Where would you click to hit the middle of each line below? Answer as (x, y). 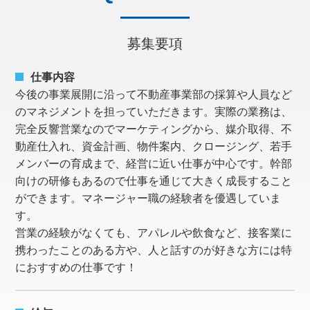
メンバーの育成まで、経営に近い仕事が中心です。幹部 (154, 164)
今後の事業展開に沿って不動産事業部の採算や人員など (154, 95)
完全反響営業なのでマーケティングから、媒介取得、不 (154, 129)
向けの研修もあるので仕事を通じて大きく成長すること (154, 181)
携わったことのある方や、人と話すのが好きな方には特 (154, 250)
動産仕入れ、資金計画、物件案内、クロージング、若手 (154, 147)
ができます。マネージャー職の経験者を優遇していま (148, 199)
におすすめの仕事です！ (76, 268)
